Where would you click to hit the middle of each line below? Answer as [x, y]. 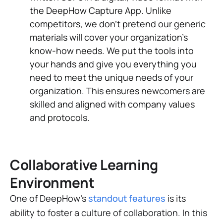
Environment [52, 182]
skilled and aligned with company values [112, 104]
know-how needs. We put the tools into [112, 50]
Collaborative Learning [84, 164]
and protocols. [60, 117]
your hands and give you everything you [113, 64]
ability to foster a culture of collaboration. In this [109, 212]
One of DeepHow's [49, 198]
